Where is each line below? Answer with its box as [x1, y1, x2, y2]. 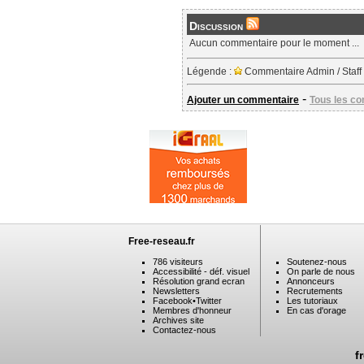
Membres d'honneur [153, 305, 232, 315]
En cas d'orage [287, 305, 346, 315]
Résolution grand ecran [153, 276, 245, 286]
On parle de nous [287, 266, 355, 276]
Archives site [153, 315, 204, 325]
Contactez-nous [153, 325, 216, 335]
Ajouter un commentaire [187, 94, 299, 106]
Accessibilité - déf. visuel [153, 266, 249, 276]
